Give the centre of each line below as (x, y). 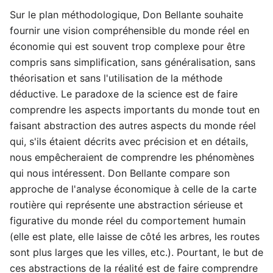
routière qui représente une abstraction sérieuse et (126, 205)
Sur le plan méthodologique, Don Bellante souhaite (126, 15)
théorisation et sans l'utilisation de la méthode (116, 78)
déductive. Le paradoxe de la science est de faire (124, 94)
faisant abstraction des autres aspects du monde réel (133, 126)
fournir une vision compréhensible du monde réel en (129, 30)
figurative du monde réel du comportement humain (128, 221)
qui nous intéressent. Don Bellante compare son (120, 173)
